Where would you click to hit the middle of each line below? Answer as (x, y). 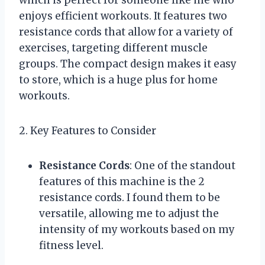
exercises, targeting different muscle (113, 48)
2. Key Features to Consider (88, 130)
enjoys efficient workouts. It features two (123, 16)
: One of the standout (182, 165)
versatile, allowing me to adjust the (129, 213)
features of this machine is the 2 (122, 181)
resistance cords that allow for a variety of (126, 32)
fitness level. (71, 245)
